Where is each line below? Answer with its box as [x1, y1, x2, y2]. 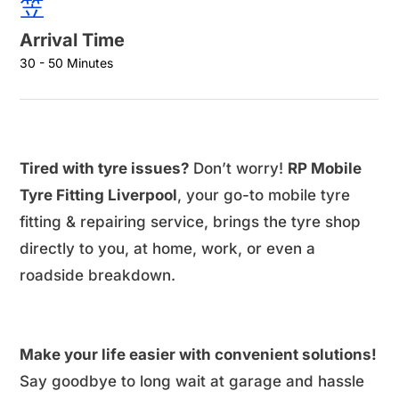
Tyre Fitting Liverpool [20, 186, 177, 205]
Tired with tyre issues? [20, 159, 193, 178]
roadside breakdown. [20, 266, 175, 285]
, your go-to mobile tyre [177, 186, 350, 205]
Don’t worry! [193, 159, 288, 178]
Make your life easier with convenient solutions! [20, 345, 377, 363]
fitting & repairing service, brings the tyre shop [20, 213, 361, 232]
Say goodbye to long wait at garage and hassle [20, 371, 364, 390]
